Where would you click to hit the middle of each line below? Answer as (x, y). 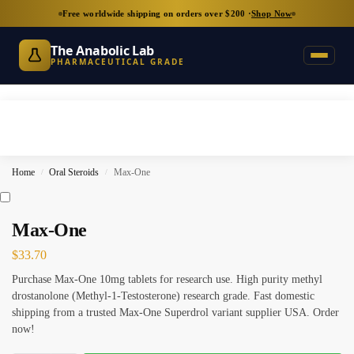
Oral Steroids (74, 172)
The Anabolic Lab (103, 51)
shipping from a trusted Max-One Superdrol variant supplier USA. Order (175, 312)
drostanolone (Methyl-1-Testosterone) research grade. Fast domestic (163, 296)
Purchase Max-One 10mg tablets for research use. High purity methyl (167, 279)
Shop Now (272, 13)
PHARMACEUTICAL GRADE (118, 62)
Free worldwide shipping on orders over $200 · (157, 13)
